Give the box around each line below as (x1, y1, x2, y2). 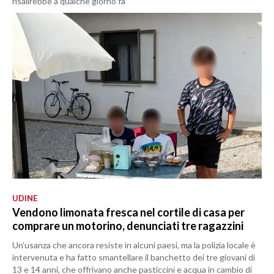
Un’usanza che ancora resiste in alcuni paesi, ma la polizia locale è (12, 240, 256, 251)
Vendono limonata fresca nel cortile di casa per (12, 206, 245, 220)
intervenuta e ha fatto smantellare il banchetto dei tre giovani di (12, 252, 255, 263)
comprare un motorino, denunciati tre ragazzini (12, 219, 243, 233)
